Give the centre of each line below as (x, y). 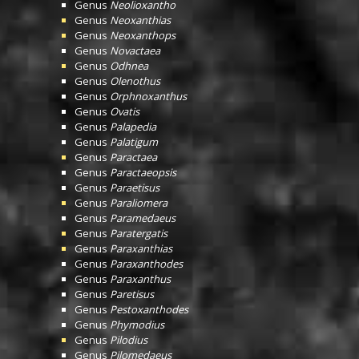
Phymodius (137, 325)
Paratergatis (139, 233)
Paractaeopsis (143, 172)
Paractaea (133, 157)
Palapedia (133, 127)
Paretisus (132, 294)
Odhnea (129, 66)
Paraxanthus (140, 279)
